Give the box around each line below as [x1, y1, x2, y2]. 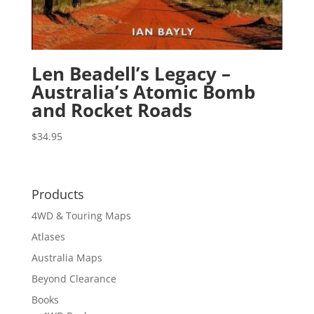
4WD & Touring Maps [31, 208, 131, 222]
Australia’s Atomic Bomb [31, 79, 255, 105]
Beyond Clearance [31, 271, 116, 285]
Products [31, 185, 84, 203]
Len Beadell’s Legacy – [31, 61, 231, 87]
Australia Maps [31, 250, 102, 264]
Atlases [31, 229, 65, 243]
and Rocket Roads [31, 97, 192, 123]
